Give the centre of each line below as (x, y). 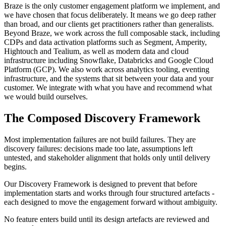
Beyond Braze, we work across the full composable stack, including (112, 33)
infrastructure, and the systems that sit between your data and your (109, 79)
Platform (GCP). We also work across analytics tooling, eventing (107, 70)
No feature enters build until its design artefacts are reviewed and (107, 219)
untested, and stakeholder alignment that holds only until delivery (107, 157)
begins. (15, 166)
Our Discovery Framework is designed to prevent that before (101, 184)
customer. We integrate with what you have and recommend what (108, 88)
